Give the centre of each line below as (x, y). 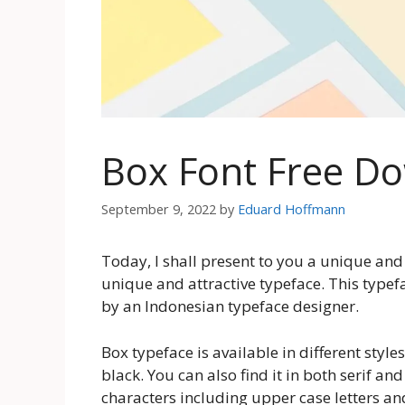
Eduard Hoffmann (292, 210)
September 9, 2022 (159, 210)
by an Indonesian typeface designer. (230, 306)
